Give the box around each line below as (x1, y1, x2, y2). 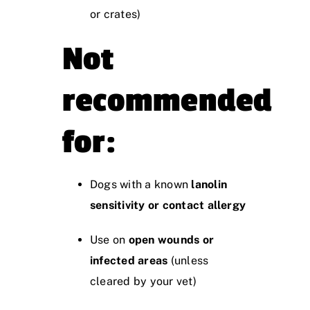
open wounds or (128, 233, 215, 247)
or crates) (90, 8, 141, 21)
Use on (90, 233, 129, 247)
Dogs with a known (90, 178, 192, 192)
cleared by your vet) (90, 275, 197, 289)
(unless (167, 254, 209, 268)
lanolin (191, 178, 228, 192)
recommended (62, 82, 273, 120)
